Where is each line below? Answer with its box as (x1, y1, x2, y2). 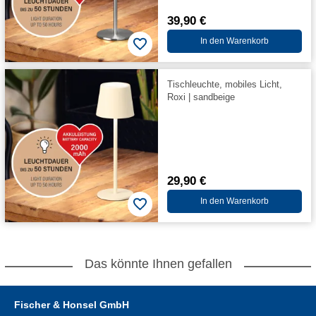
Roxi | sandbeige (166, 91, 235, 102)
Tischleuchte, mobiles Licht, (166, 78, 282, 90)
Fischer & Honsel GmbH (14, 299, 129, 310)
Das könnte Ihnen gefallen (84, 257, 232, 271)
